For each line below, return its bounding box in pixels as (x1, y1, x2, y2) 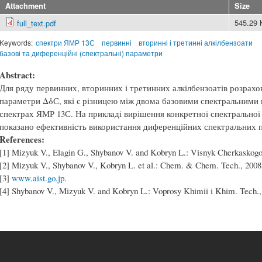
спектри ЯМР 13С (36, 37, 95, 47)
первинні (101, 37, 132, 47)
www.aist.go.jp (12, 172, 64, 184)
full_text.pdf (17, 17, 56, 29)
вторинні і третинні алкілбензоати (138, 37, 253, 47)
